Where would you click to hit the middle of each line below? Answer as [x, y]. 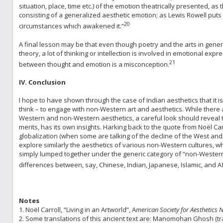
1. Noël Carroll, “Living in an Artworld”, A [77, 210]
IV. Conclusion [42, 82]
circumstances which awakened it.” [71, 26]
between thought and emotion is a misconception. [94, 64]
